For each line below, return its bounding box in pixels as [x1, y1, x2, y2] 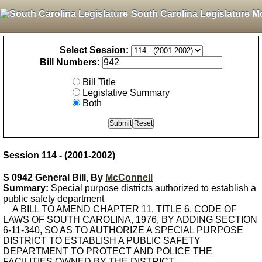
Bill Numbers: [40, 57, 100, 67]
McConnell [105, 173, 153, 182]
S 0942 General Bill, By [3, 173, 105, 182]
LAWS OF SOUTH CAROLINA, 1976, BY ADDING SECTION [3, 215, 257, 225]
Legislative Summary [82, 88, 170, 98]
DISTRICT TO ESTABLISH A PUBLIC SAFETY [3, 236, 201, 246]
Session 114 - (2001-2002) [3, 150, 115, 160]
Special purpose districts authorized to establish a [49, 183, 256, 193]
